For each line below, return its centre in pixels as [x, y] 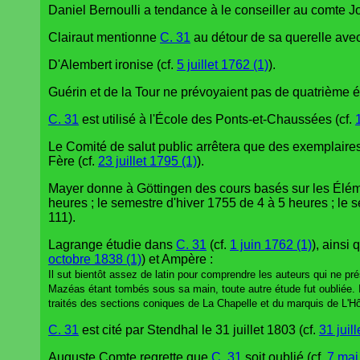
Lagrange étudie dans [112, 244]
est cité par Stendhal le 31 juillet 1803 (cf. [199, 329]
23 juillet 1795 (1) [147, 161]
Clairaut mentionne [104, 37]
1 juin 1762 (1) [271, 244]
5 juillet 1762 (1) [223, 64]
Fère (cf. [73, 161]
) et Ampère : [177, 259]
